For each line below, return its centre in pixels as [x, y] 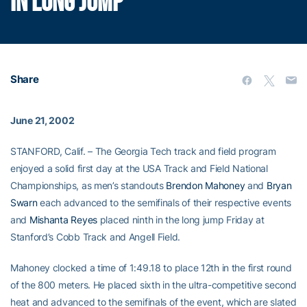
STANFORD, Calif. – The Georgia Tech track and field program [143, 151]
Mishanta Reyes [63, 220]
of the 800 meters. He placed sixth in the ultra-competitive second [153, 285]
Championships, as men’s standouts [88, 185]
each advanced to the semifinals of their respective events [164, 202]
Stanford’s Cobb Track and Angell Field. [96, 237]
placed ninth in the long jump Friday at [181, 220]
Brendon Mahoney [206, 185]
